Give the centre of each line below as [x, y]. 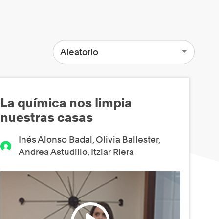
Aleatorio [79, 52]
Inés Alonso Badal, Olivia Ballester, [89, 140]
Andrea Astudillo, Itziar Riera [76, 152]
